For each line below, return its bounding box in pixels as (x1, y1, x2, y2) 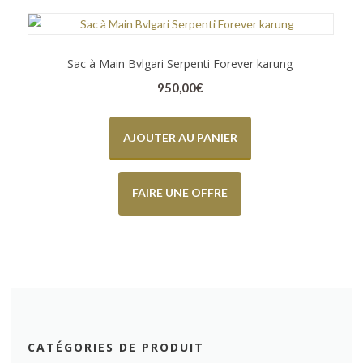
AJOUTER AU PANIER (122, 130, 237, 144)
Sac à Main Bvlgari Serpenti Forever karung (67, 56, 293, 72)
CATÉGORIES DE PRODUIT (28, 339, 204, 355)
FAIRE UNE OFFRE (132, 185, 228, 199)
